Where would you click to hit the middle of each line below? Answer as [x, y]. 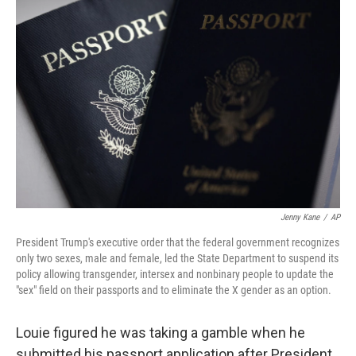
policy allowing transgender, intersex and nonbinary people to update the [175, 274]
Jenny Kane [300, 217]
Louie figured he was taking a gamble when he [161, 333]
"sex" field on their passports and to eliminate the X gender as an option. [174, 290]
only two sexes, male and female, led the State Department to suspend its [177, 258]
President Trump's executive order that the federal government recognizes [178, 242]
